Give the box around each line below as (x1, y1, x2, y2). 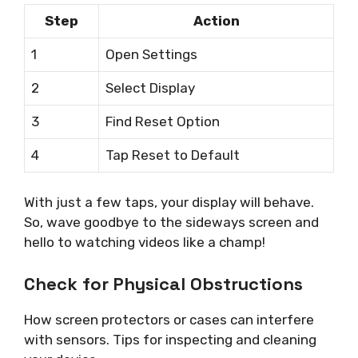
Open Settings (105, 46, 197, 62)
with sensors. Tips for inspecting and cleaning (24, 331, 316, 348)
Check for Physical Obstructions (24, 272, 303, 295)
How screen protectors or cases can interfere (24, 311, 314, 328)
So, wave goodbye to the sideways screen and (24, 214, 319, 231)
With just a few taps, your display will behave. (24, 194, 314, 211)
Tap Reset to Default (105, 146, 240, 163)
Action (193, 12, 240, 29)
